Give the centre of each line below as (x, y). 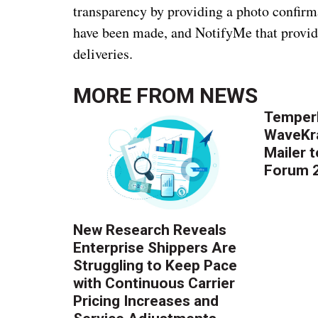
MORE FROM (137, 95)
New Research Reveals (150, 230)
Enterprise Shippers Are (155, 247)
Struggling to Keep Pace (155, 265)
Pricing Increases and (146, 301)
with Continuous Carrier (154, 283)
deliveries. (103, 53)
